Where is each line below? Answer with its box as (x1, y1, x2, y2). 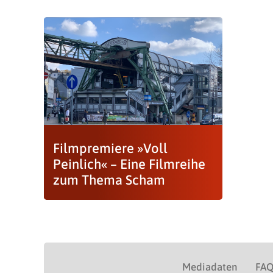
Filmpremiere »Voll (52, 140, 168, 156)
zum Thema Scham (52, 172, 165, 188)
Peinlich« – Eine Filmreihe (52, 156, 205, 172)
